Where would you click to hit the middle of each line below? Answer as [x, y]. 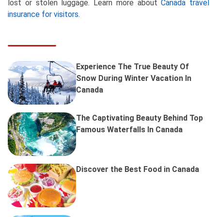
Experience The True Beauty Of [132, 67]
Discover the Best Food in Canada [138, 170]
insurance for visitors [43, 15]
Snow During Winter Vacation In [134, 78]
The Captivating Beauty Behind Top [139, 118]
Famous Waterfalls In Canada [129, 130]
